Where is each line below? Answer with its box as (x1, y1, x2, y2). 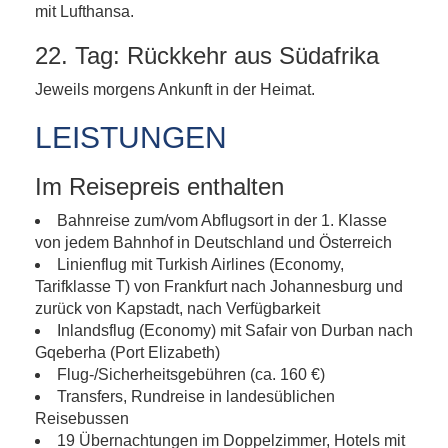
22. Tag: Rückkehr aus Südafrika (35, 42, 379, 69)
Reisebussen (35, 410, 129, 427)
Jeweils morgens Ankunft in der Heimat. (35, 81, 315, 98)
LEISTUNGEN (35, 121, 227, 154)
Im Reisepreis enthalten (35, 173, 284, 200)
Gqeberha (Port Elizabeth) (35, 344, 220, 361)
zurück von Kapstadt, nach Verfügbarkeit (35, 300, 320, 317)
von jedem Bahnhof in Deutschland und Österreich (35, 234, 392, 251)
